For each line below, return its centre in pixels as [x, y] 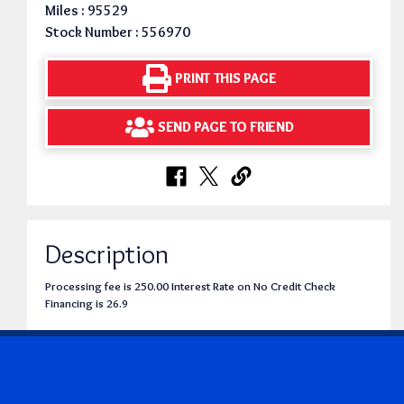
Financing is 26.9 [87, 303]
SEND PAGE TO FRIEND [225, 127]
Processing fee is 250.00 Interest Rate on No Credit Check [190, 286]
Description [107, 253]
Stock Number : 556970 [118, 32]
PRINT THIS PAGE [226, 78]
